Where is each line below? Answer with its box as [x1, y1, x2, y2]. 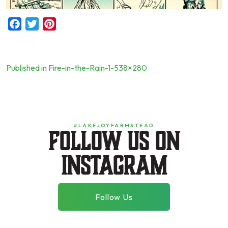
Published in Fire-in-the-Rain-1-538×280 [6, 62, 147, 73]
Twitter [39, 18, 64, 29]
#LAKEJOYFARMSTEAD [73, 122, 155, 129]
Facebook [21, 18, 57, 29]
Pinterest [56, 18, 88, 29]
